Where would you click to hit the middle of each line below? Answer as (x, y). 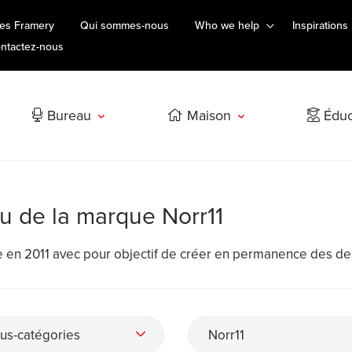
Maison (207, 116)
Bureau (68, 116)
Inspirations (320, 26)
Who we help (227, 26)
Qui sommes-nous (125, 26)
